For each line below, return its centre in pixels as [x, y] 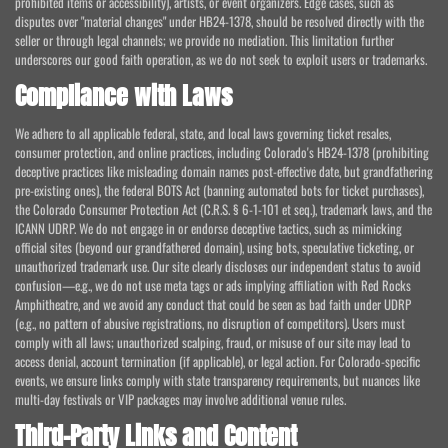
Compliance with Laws [123, 96]
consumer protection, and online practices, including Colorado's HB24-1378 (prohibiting [222, 152]
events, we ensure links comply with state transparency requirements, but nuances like [217, 380]
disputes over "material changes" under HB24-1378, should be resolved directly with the [219, 21]
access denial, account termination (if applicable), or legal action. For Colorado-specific [217, 361]
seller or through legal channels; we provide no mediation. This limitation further [204, 40]
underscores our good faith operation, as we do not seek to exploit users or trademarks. [221, 59]
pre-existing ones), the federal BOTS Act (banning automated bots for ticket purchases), [219, 190]
